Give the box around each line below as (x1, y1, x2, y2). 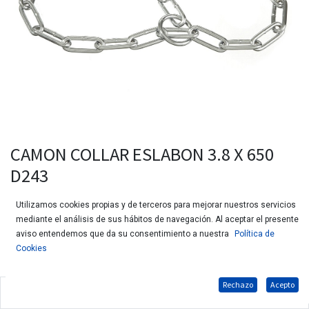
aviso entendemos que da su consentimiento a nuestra (16, 229, 229, 239)
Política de (235, 229, 275, 239)
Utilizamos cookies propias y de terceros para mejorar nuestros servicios (16, 200, 296, 210)
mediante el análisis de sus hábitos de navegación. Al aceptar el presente (16, 215, 299, 224)
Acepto (270, 279, 295, 290)
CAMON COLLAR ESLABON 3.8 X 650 (10, 142, 274, 166)
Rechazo (223, 279, 253, 290)
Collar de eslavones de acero (9, 286, 133, 298)
